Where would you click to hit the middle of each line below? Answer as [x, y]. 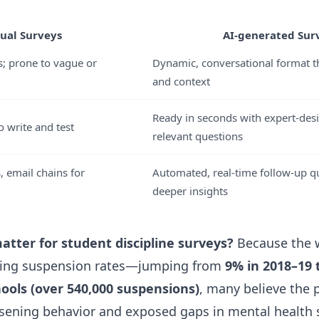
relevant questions [198, 136]
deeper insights [190, 191]
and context [181, 81]
